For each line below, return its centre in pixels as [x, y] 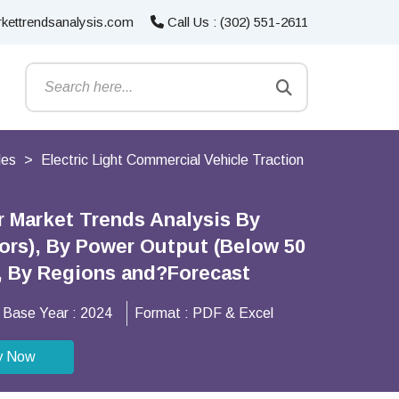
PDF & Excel [233, 313]
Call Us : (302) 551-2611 [236, 22]
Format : [163, 313]
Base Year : [41, 313]
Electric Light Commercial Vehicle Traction [172, 160]
